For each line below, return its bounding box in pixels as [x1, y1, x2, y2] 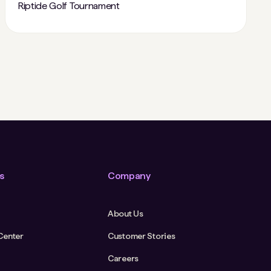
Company [107, 169, 151, 181]
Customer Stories [107, 230, 175, 241]
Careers [107, 253, 139, 263]
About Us [107, 208, 143, 218]
